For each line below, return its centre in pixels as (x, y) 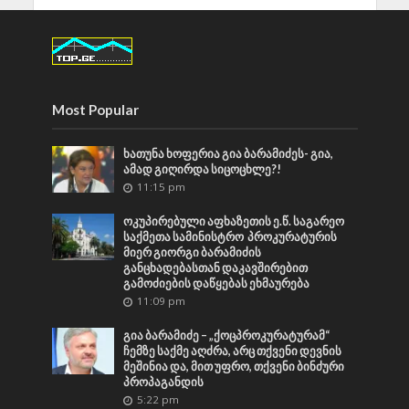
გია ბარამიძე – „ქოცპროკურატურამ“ (227, 335)
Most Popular (95, 109)
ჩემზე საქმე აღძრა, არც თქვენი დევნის (233, 351)
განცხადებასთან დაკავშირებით (216, 267)
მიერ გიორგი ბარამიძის (193, 252)
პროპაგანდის (164, 382)
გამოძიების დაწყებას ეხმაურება (217, 283)
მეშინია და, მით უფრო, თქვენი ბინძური (234, 366)
